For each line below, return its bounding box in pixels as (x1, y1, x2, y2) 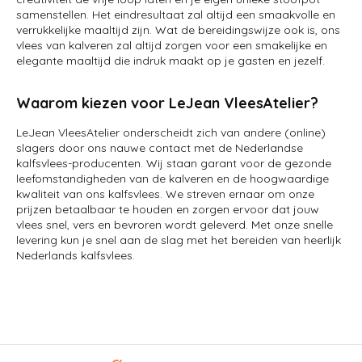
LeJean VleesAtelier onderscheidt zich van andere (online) (16, 125, 326, 140)
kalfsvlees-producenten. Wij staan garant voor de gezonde (16, 156, 331, 170)
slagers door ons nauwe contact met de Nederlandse (16, 141, 303, 155)
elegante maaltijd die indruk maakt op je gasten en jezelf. (16, 53, 325, 68)
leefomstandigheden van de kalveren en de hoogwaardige (16, 171, 329, 186)
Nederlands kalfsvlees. (16, 248, 135, 263)
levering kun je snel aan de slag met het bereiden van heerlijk (16, 233, 341, 247)
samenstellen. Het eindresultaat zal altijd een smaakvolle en (16, 7, 335, 22)
